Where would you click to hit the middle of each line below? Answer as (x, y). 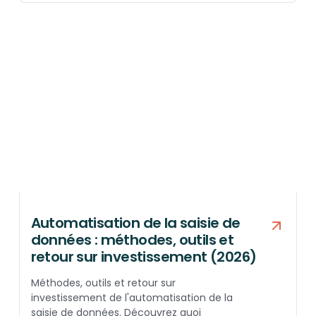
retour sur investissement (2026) (144, 257)
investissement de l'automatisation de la (132, 298)
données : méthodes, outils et (132, 240)
